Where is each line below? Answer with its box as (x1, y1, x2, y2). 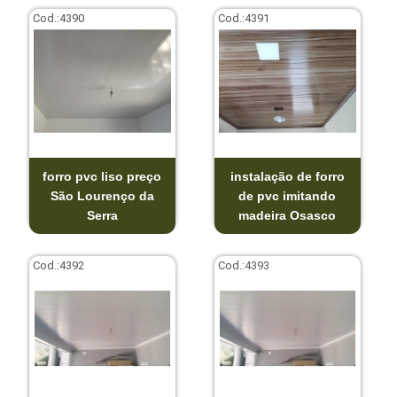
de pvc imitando (238, 188, 337, 203)
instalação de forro (230, 168, 345, 183)
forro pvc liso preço (43, 168, 162, 183)
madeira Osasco (238, 207, 337, 222)
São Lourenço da (50, 188, 154, 203)
